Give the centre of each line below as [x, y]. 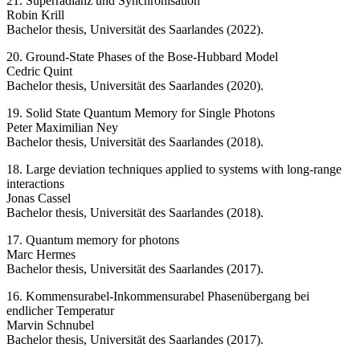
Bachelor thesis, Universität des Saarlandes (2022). [135, 29]
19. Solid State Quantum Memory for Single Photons [141, 112]
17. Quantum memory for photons [93, 239]
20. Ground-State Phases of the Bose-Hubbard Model [142, 56]
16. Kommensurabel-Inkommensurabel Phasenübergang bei [158, 296]
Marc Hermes [41, 254]
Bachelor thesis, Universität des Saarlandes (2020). [135, 85]
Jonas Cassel [39, 198]
